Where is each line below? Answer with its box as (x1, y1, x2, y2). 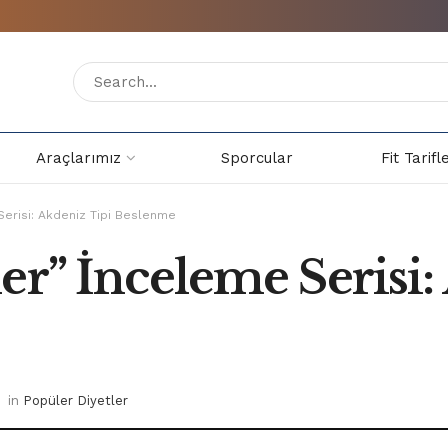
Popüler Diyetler (23, 393, 128, 409)
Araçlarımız (36, 149, 121, 167)
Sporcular (221, 149, 293, 167)
